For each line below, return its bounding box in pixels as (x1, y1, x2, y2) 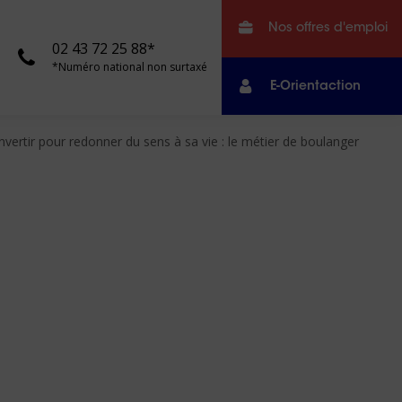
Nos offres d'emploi (268, 22, 388, 35)
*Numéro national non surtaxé (52, 59, 208, 74)
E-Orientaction (269, 80, 361, 93)
